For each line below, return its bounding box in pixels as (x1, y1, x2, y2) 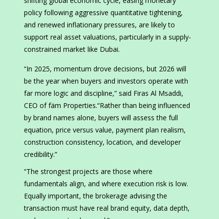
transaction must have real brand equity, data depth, (24, 203, 190, 213)
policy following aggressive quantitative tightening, (24, 8, 183, 18)
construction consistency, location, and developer (24, 137, 181, 147)
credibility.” (24, 150, 57, 159)
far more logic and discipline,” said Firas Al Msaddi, (24, 88, 183, 98)
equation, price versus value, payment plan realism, (24, 125, 186, 135)
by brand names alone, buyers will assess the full (24, 113, 178, 123)
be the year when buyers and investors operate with (24, 76, 188, 86)
